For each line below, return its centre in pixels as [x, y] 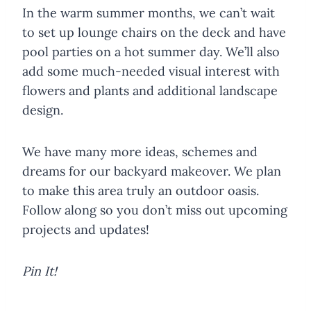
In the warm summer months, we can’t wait [149, 13]
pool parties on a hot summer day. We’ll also [151, 52]
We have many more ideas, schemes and [140, 152]
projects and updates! [86, 230]
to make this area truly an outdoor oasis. [141, 191]
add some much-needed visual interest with [151, 72]
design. [43, 110]
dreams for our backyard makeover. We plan [152, 171]
